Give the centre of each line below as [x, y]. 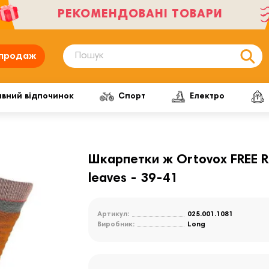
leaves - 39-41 [134, 179]
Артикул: [113, 214]
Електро [207, 97]
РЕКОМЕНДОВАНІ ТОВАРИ [140, 14]
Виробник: [116, 225]
